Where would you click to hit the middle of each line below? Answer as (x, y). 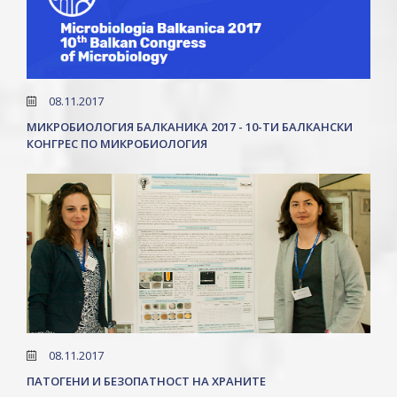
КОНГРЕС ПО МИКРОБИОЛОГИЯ (117, 144)
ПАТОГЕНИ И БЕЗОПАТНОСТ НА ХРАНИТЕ (146, 381)
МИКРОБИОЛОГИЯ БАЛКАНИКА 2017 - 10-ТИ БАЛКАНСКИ (190, 127)
